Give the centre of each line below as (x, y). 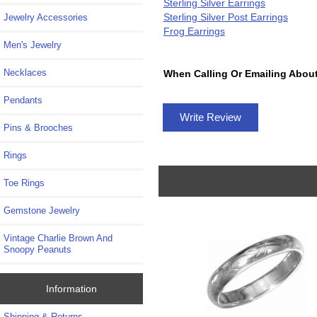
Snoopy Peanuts (38, 250)
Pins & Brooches (38, 128)
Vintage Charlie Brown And (58, 238)
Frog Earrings (194, 31)
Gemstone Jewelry (42, 211)
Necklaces (25, 73)
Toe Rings (24, 183)
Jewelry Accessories (46, 18)
